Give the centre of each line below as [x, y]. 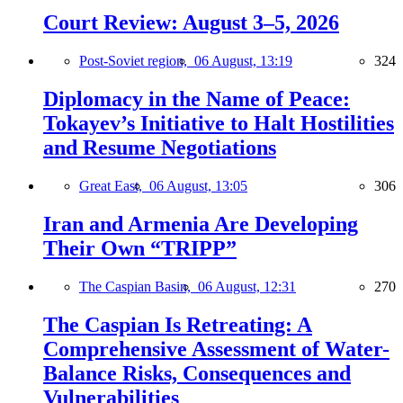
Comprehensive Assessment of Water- [216, 349]
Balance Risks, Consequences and [197, 373]
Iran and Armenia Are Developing [201, 224]
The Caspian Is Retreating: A [178, 324]
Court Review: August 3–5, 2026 [191, 23]
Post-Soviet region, [137, 61]
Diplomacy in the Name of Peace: [197, 99]
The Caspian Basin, [139, 286]
